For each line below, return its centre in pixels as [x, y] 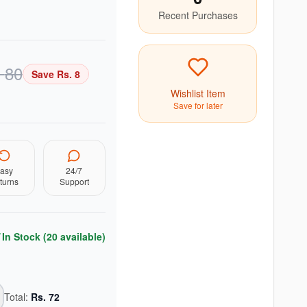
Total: [17, 297]
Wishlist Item [198, 93]
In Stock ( [24, 236]
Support [74, 181]
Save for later [198, 105]
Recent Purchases [198, 15]
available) [81, 236]
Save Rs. [53, 74]
